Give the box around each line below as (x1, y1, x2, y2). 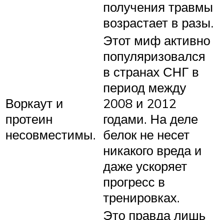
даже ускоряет (103, 158, 187, 174)
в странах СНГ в (103, 63, 199, 80)
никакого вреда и (103, 142, 202, 158)
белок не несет (103, 126, 190, 142)
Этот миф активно (103, 32, 210, 48)
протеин (5, 110, 53, 127)
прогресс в (103, 173, 165, 190)
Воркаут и (5, 95, 63, 111)
